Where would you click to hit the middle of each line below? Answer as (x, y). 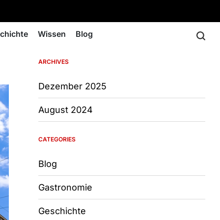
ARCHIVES (54, 62)
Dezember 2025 (72, 86)
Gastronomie (65, 187)
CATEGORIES (57, 139)
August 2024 (66, 110)
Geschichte (62, 211)
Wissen (52, 34)
